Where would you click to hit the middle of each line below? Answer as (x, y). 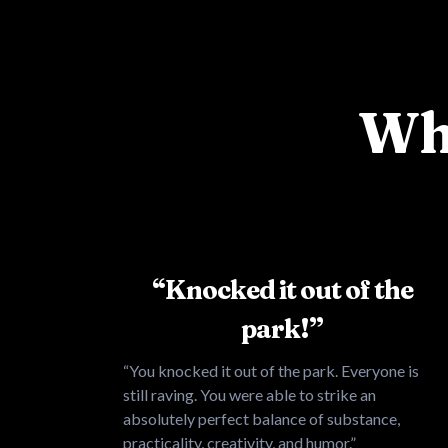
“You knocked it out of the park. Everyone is (271, 370)
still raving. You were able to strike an (249, 394)
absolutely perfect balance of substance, (261, 418)
